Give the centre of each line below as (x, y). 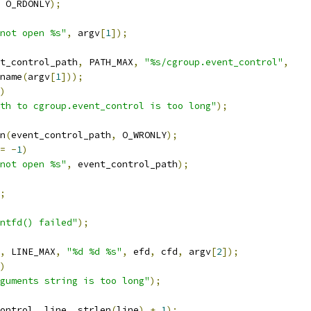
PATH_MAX (108, 62)
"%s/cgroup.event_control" (214, 62)
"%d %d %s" (94, 252)
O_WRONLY (142, 135)
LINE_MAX (31, 252)
